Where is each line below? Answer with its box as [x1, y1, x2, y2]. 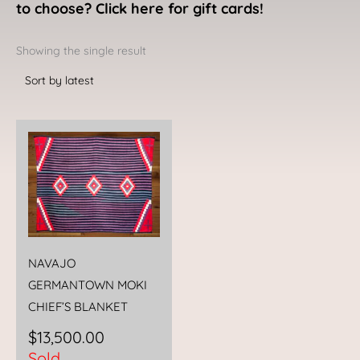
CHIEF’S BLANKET [28, 298, 128, 314]
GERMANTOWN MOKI [28, 276, 147, 292]
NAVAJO [28, 255, 76, 271]
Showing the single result [16, 43, 146, 58]
